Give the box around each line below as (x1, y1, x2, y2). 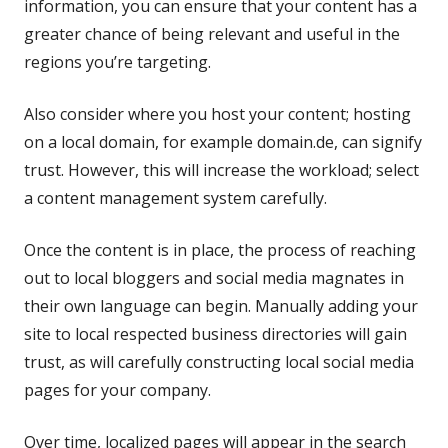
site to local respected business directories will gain (24, 322, 407, 345)
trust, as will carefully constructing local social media (24, 350, 414, 373)
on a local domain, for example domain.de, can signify (24, 130, 422, 153)
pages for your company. (24, 378, 211, 401)
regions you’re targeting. (24, 50, 211, 73)
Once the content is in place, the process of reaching (24, 238, 416, 261)
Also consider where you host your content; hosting (24, 102, 411, 125)
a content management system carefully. (24, 186, 327, 209)
